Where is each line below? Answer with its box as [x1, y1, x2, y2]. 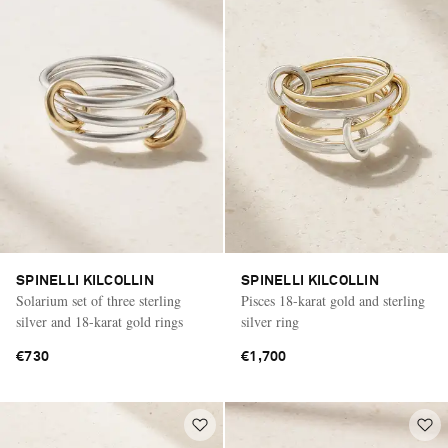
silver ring [241, 311, 299, 331]
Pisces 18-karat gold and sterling [241, 290, 425, 310]
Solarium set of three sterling [16, 290, 181, 310]
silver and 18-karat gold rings [16, 311, 183, 331]
